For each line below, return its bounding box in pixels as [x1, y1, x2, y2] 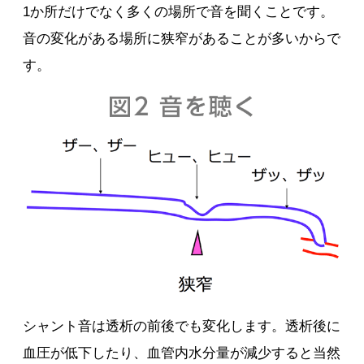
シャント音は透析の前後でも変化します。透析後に [23, 318, 341, 335]
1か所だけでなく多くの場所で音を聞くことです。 [23, 4, 335, 20]
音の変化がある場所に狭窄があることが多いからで [23, 31, 341, 47]
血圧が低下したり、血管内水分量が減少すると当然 [23, 345, 341, 362]
